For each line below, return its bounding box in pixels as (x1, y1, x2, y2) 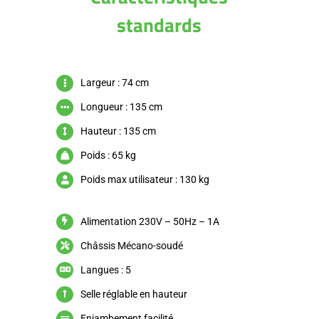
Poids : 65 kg (80, 150, 136, 162)
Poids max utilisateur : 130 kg (80, 174, 209, 186)
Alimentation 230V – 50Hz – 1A (80, 215, 219, 227)
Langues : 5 (80, 263, 131, 276)
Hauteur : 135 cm (80, 125, 156, 137)
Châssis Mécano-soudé (80, 239, 183, 251)
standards (117, 11, 202, 40)
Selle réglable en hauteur (80, 288, 187, 300)
